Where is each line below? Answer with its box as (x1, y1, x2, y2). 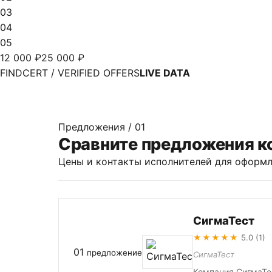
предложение (87, 247, 142, 257)
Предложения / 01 (58, 121, 145, 133)
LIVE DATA (140, 67, 190, 79)
